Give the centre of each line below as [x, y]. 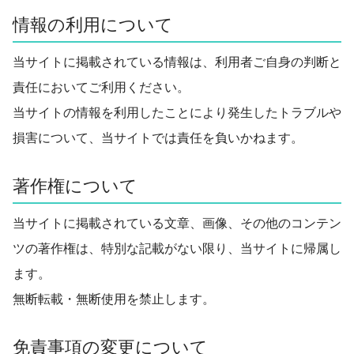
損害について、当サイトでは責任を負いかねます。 [158, 137]
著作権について [75, 185]
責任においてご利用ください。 [101, 87]
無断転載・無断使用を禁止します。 [114, 298]
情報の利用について [93, 24]
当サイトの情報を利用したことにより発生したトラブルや [177, 112]
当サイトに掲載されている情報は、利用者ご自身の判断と [177, 61]
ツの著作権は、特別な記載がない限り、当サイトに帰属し [177, 248]
